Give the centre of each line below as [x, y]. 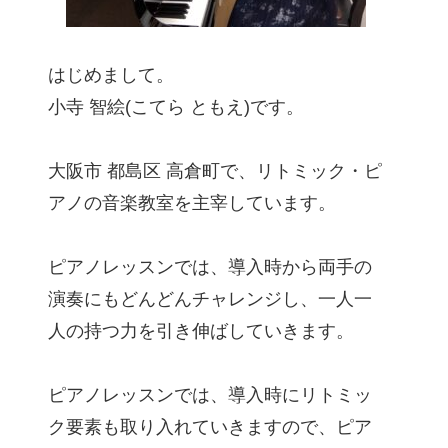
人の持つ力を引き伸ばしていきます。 [201, 331]
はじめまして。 [111, 75]
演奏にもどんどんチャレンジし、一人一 [210, 299]
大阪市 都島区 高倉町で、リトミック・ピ [215, 171]
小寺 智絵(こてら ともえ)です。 [176, 107]
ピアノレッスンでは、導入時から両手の [210, 267]
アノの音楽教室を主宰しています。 [192, 203]
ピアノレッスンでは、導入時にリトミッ [210, 395]
